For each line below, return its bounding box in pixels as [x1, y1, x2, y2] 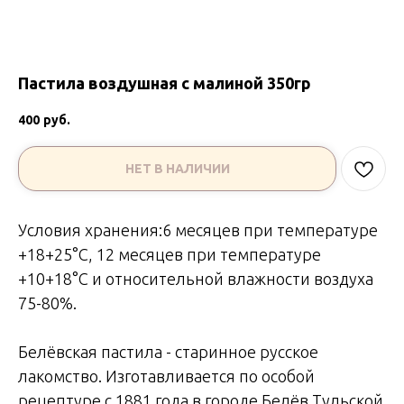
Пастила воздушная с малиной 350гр [18, 74, 311, 92]
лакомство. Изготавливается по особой [18, 366, 315, 385]
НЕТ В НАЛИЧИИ [124, 161, 230, 176]
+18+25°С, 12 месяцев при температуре [18, 244, 321, 263]
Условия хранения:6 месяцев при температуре [18, 220, 378, 239]
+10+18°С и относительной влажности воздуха [18, 269, 373, 288]
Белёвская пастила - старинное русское [18, 342, 318, 361]
